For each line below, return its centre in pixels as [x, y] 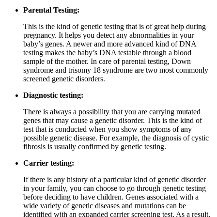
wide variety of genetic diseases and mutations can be [105, 205]
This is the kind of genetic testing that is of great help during [115, 26]
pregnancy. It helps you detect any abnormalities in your [108, 35]
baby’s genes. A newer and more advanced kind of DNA [110, 44]
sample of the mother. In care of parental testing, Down [107, 61]
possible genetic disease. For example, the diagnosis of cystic [116, 138]
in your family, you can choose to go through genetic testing [115, 188]
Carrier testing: [50, 163]
